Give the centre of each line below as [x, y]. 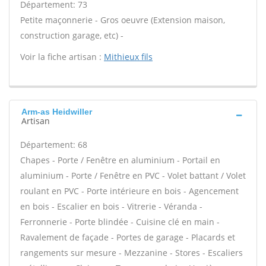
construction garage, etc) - [72, 35]
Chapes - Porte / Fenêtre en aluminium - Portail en [120, 160]
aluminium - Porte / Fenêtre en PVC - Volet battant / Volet [133, 175]
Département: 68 [54, 145]
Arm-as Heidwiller [57, 112]
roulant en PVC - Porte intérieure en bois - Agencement [129, 191]
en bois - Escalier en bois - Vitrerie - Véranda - [111, 206]
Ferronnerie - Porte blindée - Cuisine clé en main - [120, 222]
